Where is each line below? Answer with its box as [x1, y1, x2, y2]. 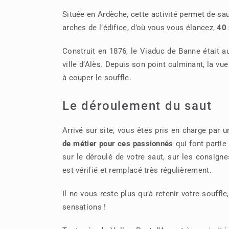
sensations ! [62, 202, 106, 212]
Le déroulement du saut [62, 98, 212, 113]
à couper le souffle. [62, 73, 131, 82]
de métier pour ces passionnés [62, 139, 173, 148]
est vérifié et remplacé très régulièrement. [62, 165, 212, 175]
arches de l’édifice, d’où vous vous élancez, [62, 22, 217, 32]
